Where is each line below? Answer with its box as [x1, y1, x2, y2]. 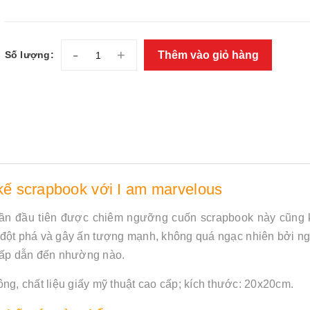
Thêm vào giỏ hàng [157, 48, 262, 61]
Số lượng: [4, 49, 54, 60]
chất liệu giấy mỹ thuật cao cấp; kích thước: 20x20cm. [21, 277, 293, 290]
